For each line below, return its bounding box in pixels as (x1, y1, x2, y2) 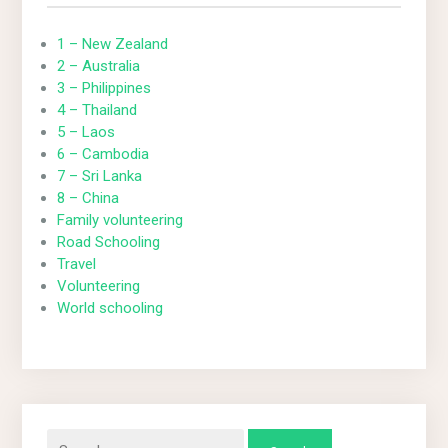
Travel (57, 254, 97, 273)
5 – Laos (57, 122, 116, 141)
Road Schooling (57, 232, 161, 251)
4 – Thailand (57, 100, 138, 119)
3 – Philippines (57, 78, 152, 97)
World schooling (57, 298, 164, 317)
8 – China (57, 188, 120, 207)
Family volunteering (57, 210, 184, 229)
